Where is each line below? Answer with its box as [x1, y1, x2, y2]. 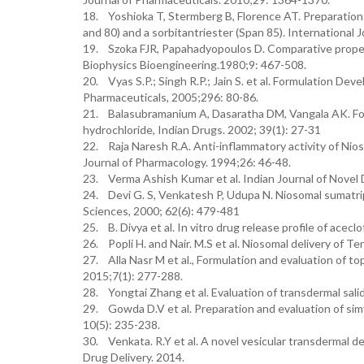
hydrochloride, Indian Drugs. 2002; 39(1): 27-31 [83, 123, 321, 136]
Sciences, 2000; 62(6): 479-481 [83, 204, 240, 218]
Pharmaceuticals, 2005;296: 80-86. [83, 90, 258, 104]
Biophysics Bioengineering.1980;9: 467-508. [83, 58, 306, 71]
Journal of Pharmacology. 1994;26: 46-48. [83, 155, 291, 169]
